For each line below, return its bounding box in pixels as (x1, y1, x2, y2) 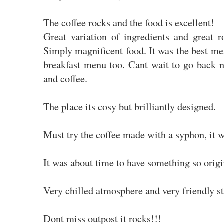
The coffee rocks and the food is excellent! (43, 15, 214, 29)
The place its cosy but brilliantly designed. (43, 99, 216, 113)
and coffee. (43, 71, 87, 85)
